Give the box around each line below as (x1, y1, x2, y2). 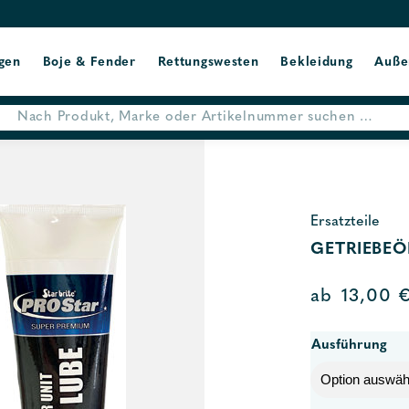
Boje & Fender (42, 56, 136, 69)
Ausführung (311, 339, 387, 352)
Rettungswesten (157, 56, 259, 69)
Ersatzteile (310, 215, 380, 229)
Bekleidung (280, 56, 353, 69)
